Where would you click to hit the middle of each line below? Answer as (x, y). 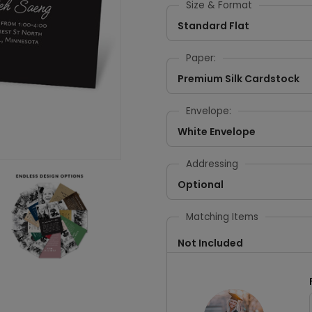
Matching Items (222, 217)
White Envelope (217, 132)
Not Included (210, 243)
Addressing (212, 164)
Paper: (201, 58)
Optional (201, 185)
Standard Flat (213, 26)
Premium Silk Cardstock (239, 79)
